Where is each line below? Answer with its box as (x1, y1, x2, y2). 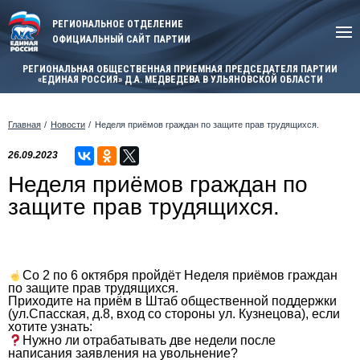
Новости (51, 119, 85, 129)
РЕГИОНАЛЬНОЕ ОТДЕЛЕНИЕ (52, 18, 183, 30)
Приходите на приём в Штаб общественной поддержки (8, 293, 337, 308)
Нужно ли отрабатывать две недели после (22, 333, 276, 348)
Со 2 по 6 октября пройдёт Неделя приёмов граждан (22, 268, 338, 282)
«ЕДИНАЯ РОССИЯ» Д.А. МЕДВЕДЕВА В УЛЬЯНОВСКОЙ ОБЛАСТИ (37, 73, 323, 85)
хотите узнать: (8, 319, 92, 333)
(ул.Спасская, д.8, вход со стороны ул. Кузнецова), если (8, 306, 340, 321)
